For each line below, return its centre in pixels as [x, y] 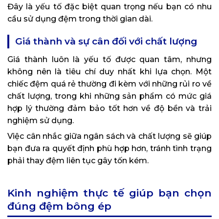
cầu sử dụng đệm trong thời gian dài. [80, 19]
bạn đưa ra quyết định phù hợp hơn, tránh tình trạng [109, 149]
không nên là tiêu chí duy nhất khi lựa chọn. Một [109, 72]
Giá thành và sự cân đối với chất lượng [106, 42]
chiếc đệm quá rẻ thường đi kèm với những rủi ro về [109, 84]
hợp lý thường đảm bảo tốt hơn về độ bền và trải [109, 109]
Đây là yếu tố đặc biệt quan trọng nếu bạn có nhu [109, 7]
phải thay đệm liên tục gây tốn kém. [78, 161]
